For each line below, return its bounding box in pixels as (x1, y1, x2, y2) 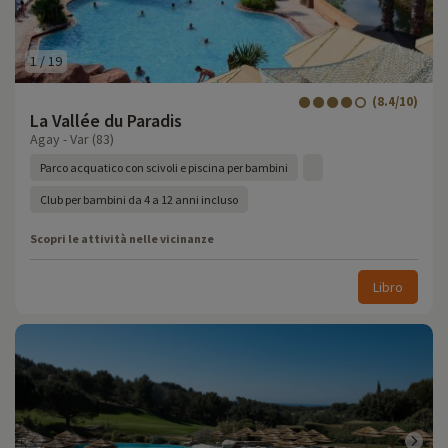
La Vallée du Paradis (30, 109, 182, 132)
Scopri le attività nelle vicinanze (30, 231, 214, 246)
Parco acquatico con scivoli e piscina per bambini (40, 160, 288, 175)
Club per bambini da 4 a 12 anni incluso (40, 192, 238, 207)
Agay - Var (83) (30, 130, 114, 148)
